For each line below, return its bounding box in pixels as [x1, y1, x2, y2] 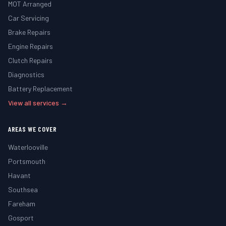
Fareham [8, 199, 35, 208]
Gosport [8, 213, 34, 222]
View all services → [8, 98, 68, 107]
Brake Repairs [8, 28, 50, 36]
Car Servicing [8, 14, 49, 22]
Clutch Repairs [8, 56, 52, 65]
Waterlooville [8, 143, 48, 151]
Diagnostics [8, 70, 44, 79]
